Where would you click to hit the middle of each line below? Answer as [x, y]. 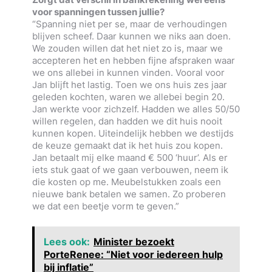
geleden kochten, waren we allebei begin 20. [128, 97]
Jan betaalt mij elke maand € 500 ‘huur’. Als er [130, 157]
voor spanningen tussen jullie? [98, 12]
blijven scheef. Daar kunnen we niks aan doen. [131, 36]
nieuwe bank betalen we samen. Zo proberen [129, 194]
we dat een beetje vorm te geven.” [105, 206]
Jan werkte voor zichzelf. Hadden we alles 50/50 [136, 109]
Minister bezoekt [134, 242]
